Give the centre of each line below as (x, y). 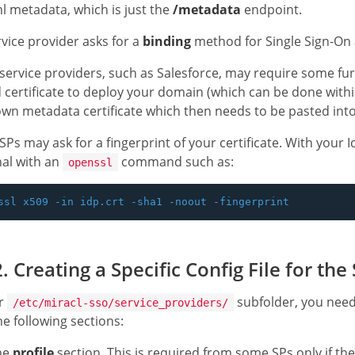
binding (167, 41)
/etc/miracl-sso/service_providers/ (120, 302)
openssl (90, 162)
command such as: (176, 161)
